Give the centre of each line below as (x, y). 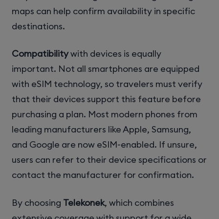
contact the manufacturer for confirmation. (103, 175)
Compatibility (40, 54)
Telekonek (84, 202)
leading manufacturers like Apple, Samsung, (101, 130)
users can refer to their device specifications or (109, 160)
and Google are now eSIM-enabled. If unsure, (104, 145)
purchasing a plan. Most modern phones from (105, 114)
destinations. (38, 26)
